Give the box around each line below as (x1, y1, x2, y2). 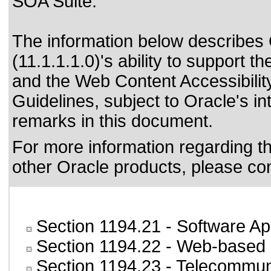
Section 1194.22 (36, 237, 161, 256)
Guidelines (12, 91, 94, 111)
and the (12, 71, 75, 91)
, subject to (94, 91, 184, 111)
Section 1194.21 (36, 217, 161, 236)
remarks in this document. (12, 111, 213, 131)
